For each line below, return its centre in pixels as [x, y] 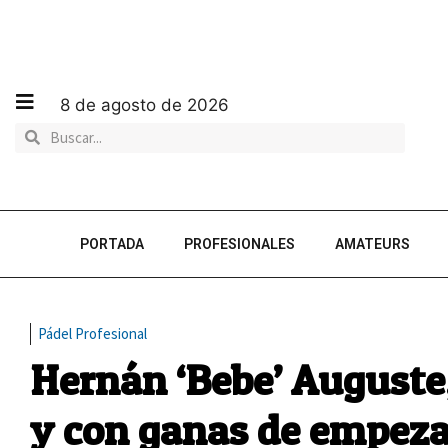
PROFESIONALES [239, 244]
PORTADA [112, 244]
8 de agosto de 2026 [144, 104]
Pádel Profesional [92, 333]
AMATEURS [372, 244]
